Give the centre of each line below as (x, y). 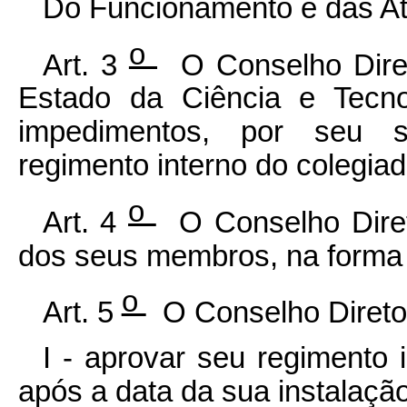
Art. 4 (85, 222)
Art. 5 (82, 312)
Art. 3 (85, 65)
